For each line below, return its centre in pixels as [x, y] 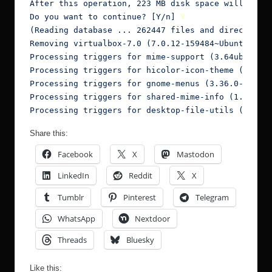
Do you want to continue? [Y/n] [105, 16]
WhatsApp [76, 218]
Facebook [75, 155]
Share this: [49, 133]
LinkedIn [73, 176]
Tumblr [71, 197]
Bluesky [140, 240]
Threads [72, 240]
